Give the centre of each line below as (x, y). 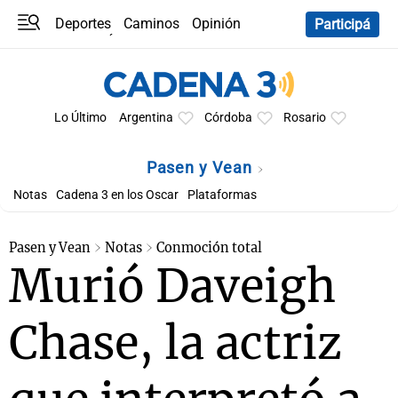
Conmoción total (209, 248)
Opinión (217, 23)
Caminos (152, 23)
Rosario (304, 118)
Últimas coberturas (165, 42)
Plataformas (222, 195)
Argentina (146, 118)
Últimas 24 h (64, 59)
